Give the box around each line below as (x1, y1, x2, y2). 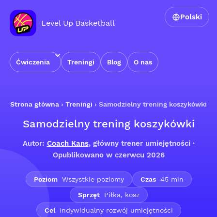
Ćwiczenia (16, 58, 50, 66)
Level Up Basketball (41, 18, 115, 28)
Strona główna (10, 100, 59, 108)
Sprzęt (77, 191, 100, 199)
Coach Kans (46, 139, 89, 148)
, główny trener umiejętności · (88, 139, 195, 148)
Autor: (22, 139, 47, 148)
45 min (157, 175, 184, 183)
